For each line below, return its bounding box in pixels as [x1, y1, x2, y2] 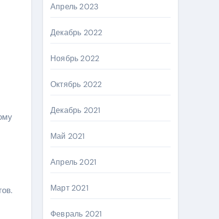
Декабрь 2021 [50, 105, 101, 115]
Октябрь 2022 [50, 79, 102, 89]
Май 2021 [50, 131, 85, 141]
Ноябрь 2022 [50, 53, 100, 64]
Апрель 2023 [50, 1, 99, 12]
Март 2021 [50, 183, 88, 193]
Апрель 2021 [50, 157, 97, 167]
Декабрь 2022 [50, 27, 103, 38]
